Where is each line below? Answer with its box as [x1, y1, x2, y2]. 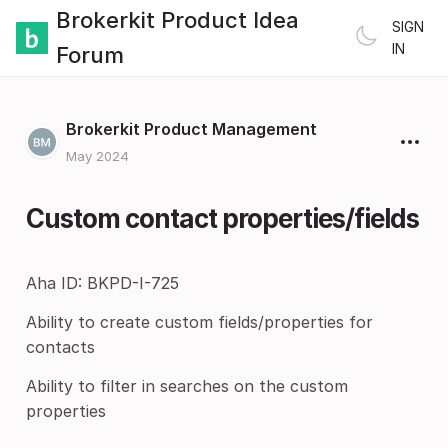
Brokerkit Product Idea [56, 7, 299, 33]
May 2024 [66, 148, 129, 164]
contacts [26, 337, 95, 357]
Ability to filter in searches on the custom [26, 376, 348, 396]
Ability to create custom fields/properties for [26, 312, 373, 332]
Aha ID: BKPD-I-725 [26, 273, 179, 293]
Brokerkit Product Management [66, 119, 317, 139]
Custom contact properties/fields [26, 203, 419, 234]
